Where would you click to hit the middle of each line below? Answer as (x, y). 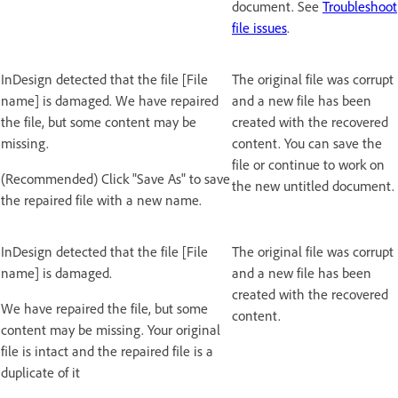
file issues (259, 28)
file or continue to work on (308, 165)
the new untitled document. (313, 186)
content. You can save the (307, 143)
